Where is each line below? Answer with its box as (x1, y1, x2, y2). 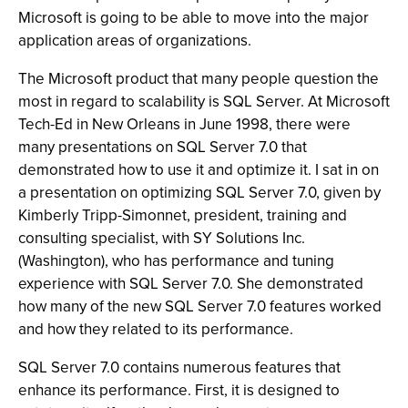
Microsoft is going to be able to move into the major (18, 6, 369, 29)
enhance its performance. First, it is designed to (18, 379, 340, 402)
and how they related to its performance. (18, 318, 293, 341)
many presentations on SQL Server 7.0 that (18, 136, 307, 158)
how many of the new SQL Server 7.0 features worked (18, 295, 382, 318)
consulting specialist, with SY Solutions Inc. (18, 227, 305, 250)
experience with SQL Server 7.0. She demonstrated (18, 272, 363, 295)
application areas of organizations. (18, 29, 251, 52)
